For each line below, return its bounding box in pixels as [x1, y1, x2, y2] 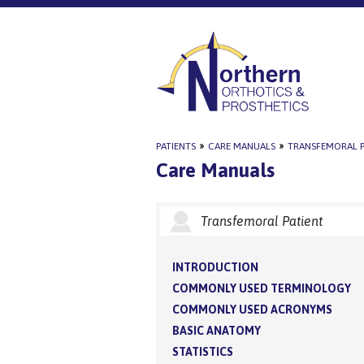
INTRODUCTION [172, 260, 258, 274]
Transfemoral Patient [201, 213, 323, 228]
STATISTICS [172, 344, 233, 358]
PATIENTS [156, 141, 196, 152]
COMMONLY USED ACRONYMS [172, 302, 332, 316]
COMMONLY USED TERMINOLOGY [172, 281, 351, 295]
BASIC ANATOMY [172, 323, 261, 337]
